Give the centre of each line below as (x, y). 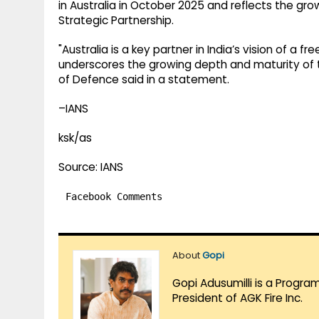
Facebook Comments (114, 197)
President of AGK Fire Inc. (237, 298)
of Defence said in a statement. (144, 80)
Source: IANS (91, 167)
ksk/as (75, 138)
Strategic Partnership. (116, 21)
